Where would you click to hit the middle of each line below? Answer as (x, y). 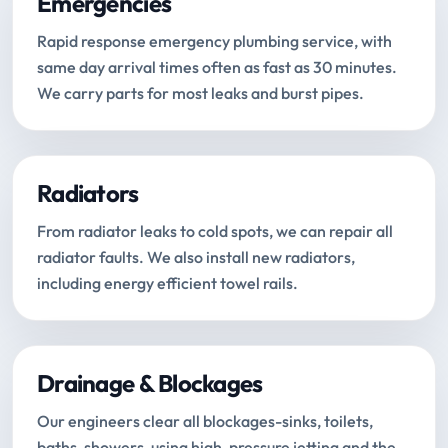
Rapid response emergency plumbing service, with (214, 41)
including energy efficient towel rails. (167, 283)
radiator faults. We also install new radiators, (196, 257)
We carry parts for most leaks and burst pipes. (200, 93)
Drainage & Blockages (150, 383)
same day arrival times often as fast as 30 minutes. (217, 67)
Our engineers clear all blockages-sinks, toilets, (205, 421)
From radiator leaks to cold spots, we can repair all (215, 231)
